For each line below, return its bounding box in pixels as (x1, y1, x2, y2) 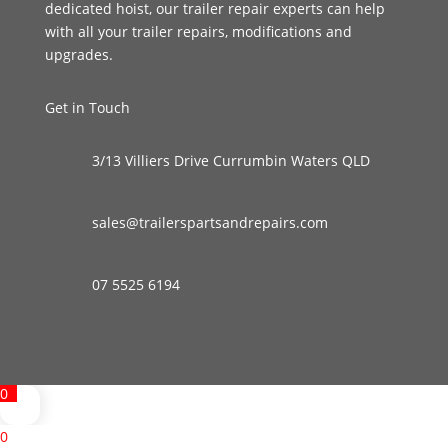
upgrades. (44, 45, 113, 64)
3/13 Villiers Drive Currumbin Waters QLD (91, 151, 374, 170)
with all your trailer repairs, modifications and (44, 22, 352, 41)
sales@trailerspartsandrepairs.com (91, 213, 328, 232)
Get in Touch (44, 98, 130, 117)
